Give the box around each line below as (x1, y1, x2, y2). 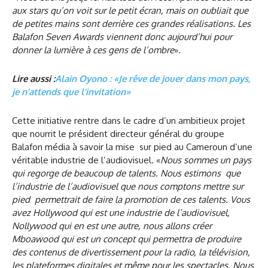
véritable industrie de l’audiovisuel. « (12, 154, 160, 166)
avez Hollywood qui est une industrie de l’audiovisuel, (12, 207, 230, 219)
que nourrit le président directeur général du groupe (12, 128, 224, 140)
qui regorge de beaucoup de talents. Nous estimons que (12, 167, 240, 179)
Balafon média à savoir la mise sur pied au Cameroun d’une (12, 141, 252, 153)
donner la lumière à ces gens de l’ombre (12, 44, 174, 56)
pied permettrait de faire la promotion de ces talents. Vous (12, 194, 250, 206)
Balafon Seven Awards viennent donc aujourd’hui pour (12, 31, 232, 43)
